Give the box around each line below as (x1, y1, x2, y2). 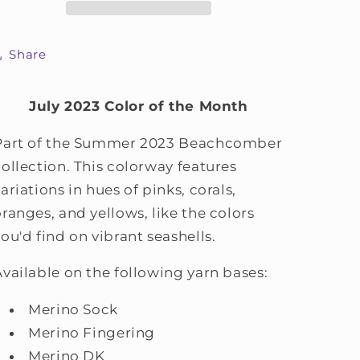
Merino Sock (28, 301, 118, 318)
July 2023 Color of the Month (29, 97, 248, 114)
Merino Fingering (28, 325, 156, 342)
